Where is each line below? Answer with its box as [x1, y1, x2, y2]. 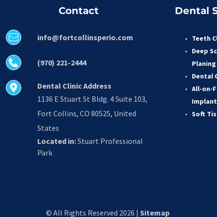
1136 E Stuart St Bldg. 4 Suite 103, [37, 94, 147, 104]
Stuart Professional [76, 136, 143, 146]
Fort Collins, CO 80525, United [37, 108, 136, 119]
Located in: [37, 136, 76, 146]
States [37, 123, 59, 133]
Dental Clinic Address [37, 81, 111, 91]
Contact [59, 5, 99, 17]
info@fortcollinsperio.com [37, 32, 133, 43]
